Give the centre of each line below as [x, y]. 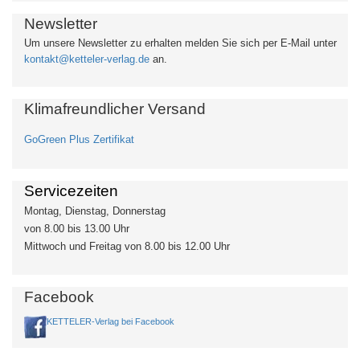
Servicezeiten [71, 190]
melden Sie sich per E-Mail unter [261, 43]
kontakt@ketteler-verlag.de [87, 59]
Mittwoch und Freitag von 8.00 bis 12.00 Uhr [127, 246]
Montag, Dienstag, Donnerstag [95, 211]
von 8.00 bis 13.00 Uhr [77, 228]
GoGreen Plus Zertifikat [79, 139]
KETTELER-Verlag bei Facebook [110, 321]
